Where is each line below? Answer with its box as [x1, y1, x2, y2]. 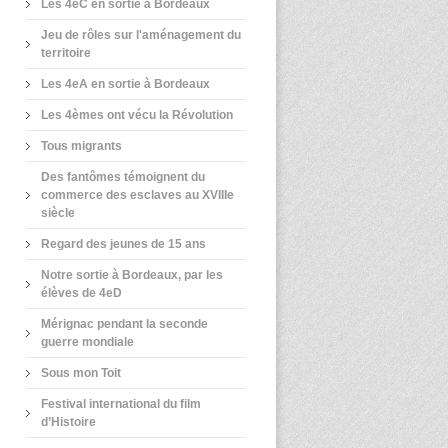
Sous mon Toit [41, 366, 121, 380]
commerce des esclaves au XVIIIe [41, 188, 234, 202]
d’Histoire [41, 415, 96, 429]
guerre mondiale [41, 335, 134, 349]
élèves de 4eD [41, 286, 122, 300]
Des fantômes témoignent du [41, 170, 205, 184]
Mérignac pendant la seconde [41, 317, 208, 331]
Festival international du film [41, 397, 201, 411]
